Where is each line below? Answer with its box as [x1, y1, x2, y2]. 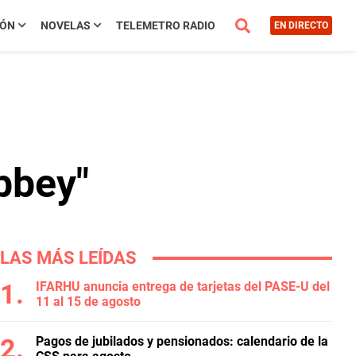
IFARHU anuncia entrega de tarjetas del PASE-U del [36, 279, 330, 294]
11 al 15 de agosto [36, 294, 141, 309]
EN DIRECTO [273, 20, 328, 31]
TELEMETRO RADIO [115, 19, 215, 32]
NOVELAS [40, 19, 91, 32]
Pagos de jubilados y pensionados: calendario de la [36, 334, 328, 349]
